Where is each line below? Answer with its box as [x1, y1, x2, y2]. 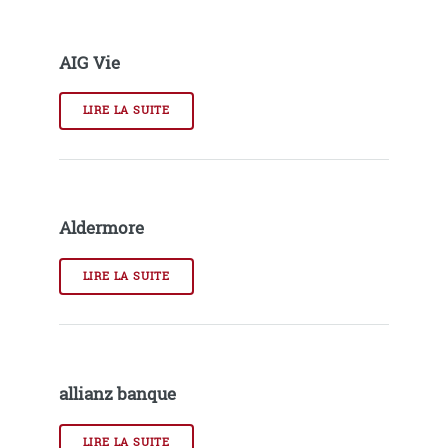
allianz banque [58, 382, 176, 405]
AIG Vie [58, 51, 120, 74]
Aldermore [58, 217, 144, 240]
